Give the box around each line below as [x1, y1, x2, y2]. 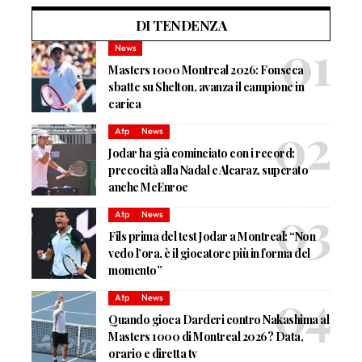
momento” [108, 262, 162, 278]
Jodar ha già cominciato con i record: [108, 145, 295, 161]
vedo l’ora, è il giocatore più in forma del [108, 245, 310, 261]
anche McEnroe [108, 179, 188, 195]
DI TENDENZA [135, 16, 227, 35]
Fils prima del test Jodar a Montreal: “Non [108, 228, 316, 244]
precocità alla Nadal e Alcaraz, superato [108, 162, 309, 178]
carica [108, 95, 141, 112]
